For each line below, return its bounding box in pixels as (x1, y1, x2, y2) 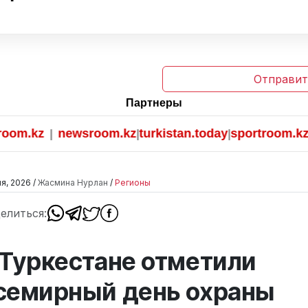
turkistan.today (105, 126, 195, 141)
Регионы (115, 177, 151, 188)
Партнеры (126, 97, 182, 109)
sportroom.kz (197, 126, 276, 141)
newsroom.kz (24, 126, 103, 141)
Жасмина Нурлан (38, 177, 108, 188)
